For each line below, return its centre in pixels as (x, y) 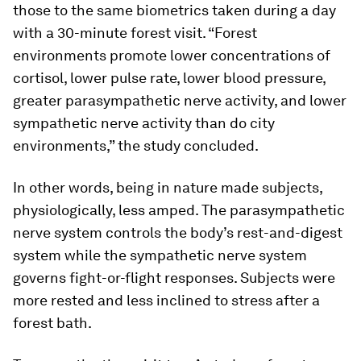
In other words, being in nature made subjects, (168, 187)
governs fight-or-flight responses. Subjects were (174, 278)
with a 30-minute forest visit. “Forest (135, 33)
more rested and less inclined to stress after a (166, 300)
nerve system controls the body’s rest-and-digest (178, 232)
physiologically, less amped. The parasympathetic (179, 210)
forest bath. (52, 323)
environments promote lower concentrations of (172, 55)
